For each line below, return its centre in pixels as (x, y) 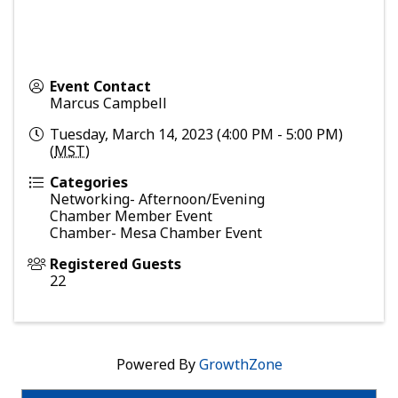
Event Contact (100, 87)
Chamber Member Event (131, 216)
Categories (89, 183)
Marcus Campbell (108, 103)
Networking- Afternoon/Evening (157, 199)
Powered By (157, 365)
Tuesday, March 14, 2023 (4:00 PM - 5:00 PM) (196, 135)
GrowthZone (240, 365)
